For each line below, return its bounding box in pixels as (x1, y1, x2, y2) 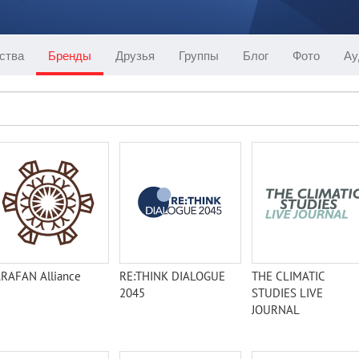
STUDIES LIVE (252, 285, 323, 301)
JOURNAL (252, 302, 300, 317)
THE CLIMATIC (252, 268, 325, 284)
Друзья (115, 47, 155, 63)
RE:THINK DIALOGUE (119, 268, 225, 284)
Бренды (48, 47, 91, 63)
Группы (179, 47, 219, 63)
